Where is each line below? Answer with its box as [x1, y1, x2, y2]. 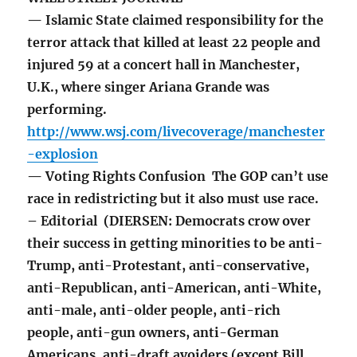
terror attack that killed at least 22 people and [27, 34, 321, 51]
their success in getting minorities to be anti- [27, 235, 324, 252]
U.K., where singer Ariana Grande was [27, 79, 270, 96]
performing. [27, 101, 108, 118]
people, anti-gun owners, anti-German [27, 324, 280, 341]
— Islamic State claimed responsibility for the [27, 12, 324, 29]
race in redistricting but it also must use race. [27, 190, 320, 207]
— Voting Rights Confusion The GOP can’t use [27, 168, 329, 185]
